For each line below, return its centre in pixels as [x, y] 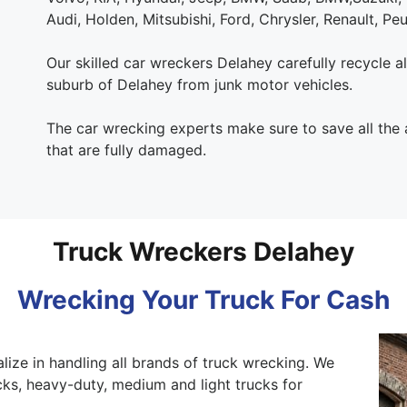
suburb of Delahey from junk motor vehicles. [199, 84]
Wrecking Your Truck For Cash [203, 299]
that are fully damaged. [126, 149]
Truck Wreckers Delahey [203, 251]
